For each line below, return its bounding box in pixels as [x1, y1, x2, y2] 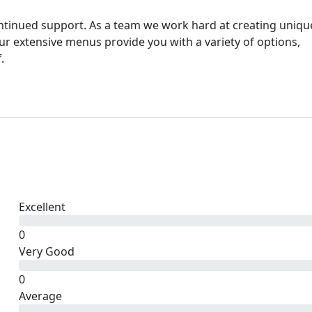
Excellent [18, 199, 65, 214]
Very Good [18, 244, 75, 259]
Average [18, 288, 62, 304]
